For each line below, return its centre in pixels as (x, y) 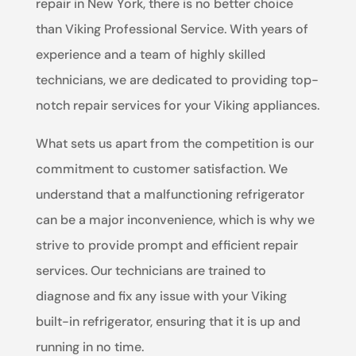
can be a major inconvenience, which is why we (175, 219)
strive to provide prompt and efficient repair (166, 245)
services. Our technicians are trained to (151, 270)
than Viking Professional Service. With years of (172, 29)
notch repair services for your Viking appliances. (177, 105)
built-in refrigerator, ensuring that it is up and (168, 321)
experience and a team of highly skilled (150, 54)
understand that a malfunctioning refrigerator (170, 194)
